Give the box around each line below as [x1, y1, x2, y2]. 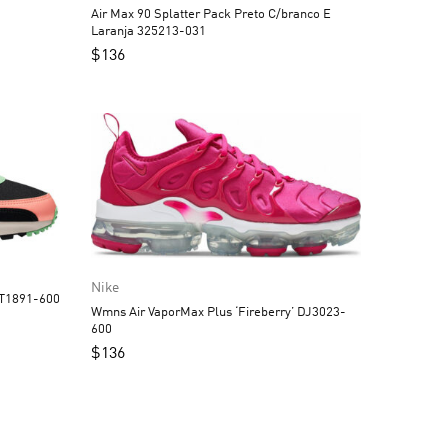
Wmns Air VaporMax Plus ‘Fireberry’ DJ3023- [91, 305, 346, 319]
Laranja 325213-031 [91, 24, 206, 38]
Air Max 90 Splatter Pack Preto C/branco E [91, 7, 331, 21]
